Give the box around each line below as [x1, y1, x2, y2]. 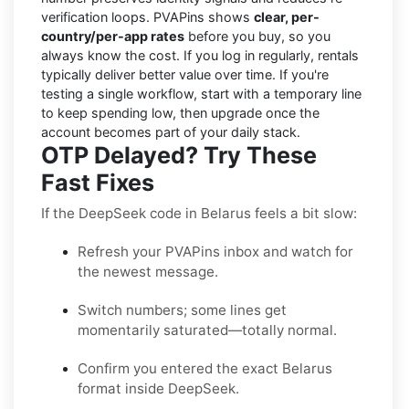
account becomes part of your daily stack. [41, 123, 300, 140]
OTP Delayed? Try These [41, 141, 317, 169]
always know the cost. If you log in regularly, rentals [41, 47, 359, 63]
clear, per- [254, 8, 320, 25]
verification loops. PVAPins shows [41, 8, 254, 25]
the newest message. [78, 262, 218, 280]
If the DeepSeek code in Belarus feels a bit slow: [41, 204, 357, 222]
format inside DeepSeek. [78, 379, 239, 397]
